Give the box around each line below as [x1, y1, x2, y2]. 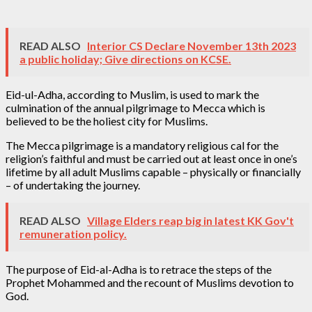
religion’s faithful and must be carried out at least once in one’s [6, 151, 297, 165]
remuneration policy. [19, 226, 127, 240]
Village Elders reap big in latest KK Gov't [87, 213, 294, 227]
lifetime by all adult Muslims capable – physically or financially [6, 164, 301, 178]
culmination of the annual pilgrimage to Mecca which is [6, 100, 265, 114]
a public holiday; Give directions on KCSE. [19, 52, 231, 65]
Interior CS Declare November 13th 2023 [87, 38, 296, 52]
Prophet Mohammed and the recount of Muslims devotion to [6, 275, 294, 289]
